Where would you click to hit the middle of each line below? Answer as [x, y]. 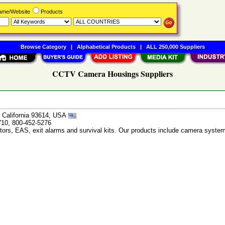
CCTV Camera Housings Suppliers [113, 74]
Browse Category [43, 47]
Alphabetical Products [106, 47]
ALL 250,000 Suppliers [175, 47]
